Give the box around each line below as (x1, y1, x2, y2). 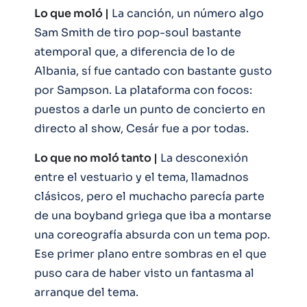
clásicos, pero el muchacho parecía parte (34, 188, 265, 204)
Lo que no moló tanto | (34, 150, 158, 165)
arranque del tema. (34, 284, 138, 299)
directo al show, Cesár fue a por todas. (34, 121, 249, 136)
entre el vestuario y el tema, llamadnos (34, 169, 249, 184)
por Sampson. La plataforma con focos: (34, 82, 252, 97)
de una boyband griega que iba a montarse (34, 208, 271, 223)
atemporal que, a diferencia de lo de (34, 44, 235, 59)
